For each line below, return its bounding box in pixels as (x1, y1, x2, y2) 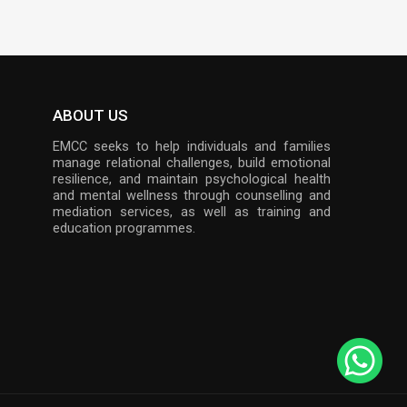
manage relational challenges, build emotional (53, 155, 331, 172)
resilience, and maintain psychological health (53, 172, 331, 188)
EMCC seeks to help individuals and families (53, 139, 331, 155)
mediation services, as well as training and (53, 204, 331, 221)
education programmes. (53, 221, 195, 237)
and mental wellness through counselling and (53, 188, 331, 204)
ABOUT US (53, 106, 128, 125)
